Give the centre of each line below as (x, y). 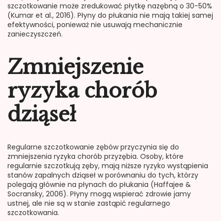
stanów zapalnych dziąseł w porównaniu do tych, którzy (103, 175)
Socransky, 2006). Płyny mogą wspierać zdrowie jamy (99, 194)
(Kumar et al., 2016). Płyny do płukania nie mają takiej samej (110, 16)
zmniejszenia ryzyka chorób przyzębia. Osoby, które (95, 157)
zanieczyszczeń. (35, 34)
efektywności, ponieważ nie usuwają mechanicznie (95, 25)
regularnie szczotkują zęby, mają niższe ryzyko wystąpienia (108, 166)
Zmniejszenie (75, 67)
